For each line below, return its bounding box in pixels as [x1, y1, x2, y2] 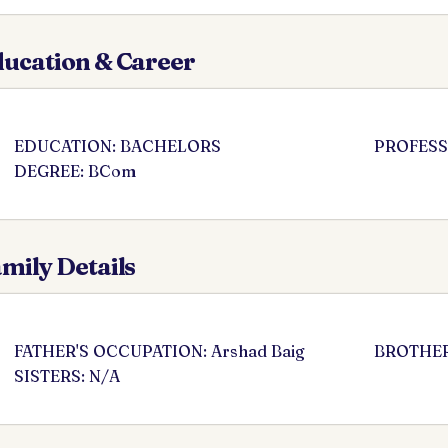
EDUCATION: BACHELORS [14, 136, 221, 156]
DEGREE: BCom [14, 161, 136, 181]
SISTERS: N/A [14, 366, 120, 386]
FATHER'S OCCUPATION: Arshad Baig [14, 341, 305, 361]
